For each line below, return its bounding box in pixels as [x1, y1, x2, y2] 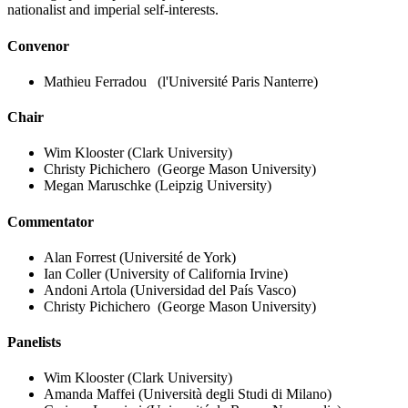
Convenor [7, 37, 69, 54]
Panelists [7, 334, 61, 351]
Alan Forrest [44, 249, 119, 265]
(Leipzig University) [155, 178, 271, 194]
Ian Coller [44, 265, 105, 281]
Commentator [7, 213, 94, 229]
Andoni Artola [44, 281, 130, 298]
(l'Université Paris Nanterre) [158, 73, 318, 89]
